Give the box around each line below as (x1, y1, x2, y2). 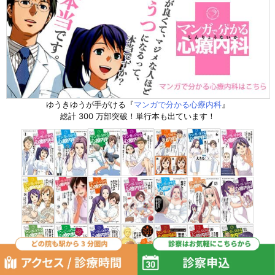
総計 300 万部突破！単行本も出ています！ (60, 111, 215, 122)
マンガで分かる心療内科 (133, 99, 222, 110)
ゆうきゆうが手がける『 (45, 99, 134, 110)
